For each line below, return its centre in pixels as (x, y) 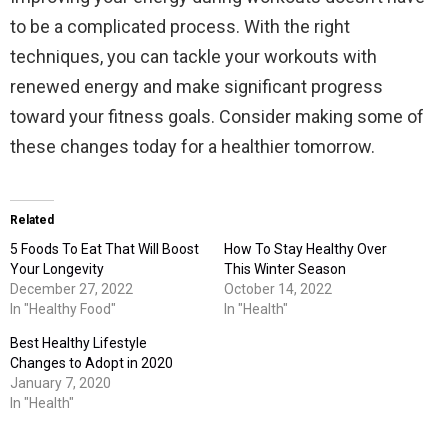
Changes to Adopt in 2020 (91, 363)
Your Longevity (57, 269)
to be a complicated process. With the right (180, 27)
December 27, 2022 (71, 289)
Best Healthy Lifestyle (78, 343)
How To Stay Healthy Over (305, 249)
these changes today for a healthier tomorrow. (192, 147)
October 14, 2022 (278, 289)
